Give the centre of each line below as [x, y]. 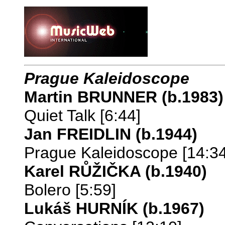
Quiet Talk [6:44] [82, 115]
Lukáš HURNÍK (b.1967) [114, 208]
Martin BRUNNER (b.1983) [124, 97]
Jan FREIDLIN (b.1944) [111, 134]
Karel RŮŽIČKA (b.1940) [116, 171]
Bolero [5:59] [70, 190]
